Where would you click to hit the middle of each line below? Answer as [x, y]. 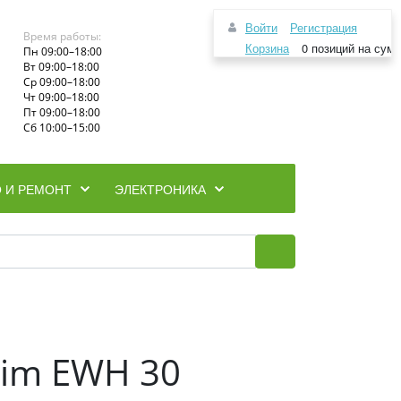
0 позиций [328, 48]
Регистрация [324, 27]
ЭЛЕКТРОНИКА [160, 189]
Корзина [267, 48]
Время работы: [62, 36]
